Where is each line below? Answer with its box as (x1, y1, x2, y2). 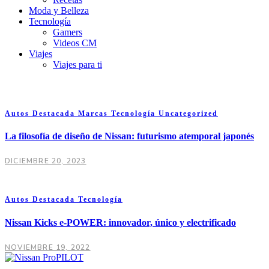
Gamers (53, 27, 82, 37)
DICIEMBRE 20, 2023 (5, 156, 86, 166)
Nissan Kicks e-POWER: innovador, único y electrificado (5, 217, 236, 228)
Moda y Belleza (29, 5, 89, 16)
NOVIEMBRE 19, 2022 (5, 242, 91, 252)
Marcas (78, 109, 111, 118)
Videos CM (53, 38, 97, 48)
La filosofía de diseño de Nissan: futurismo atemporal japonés (5, 131, 254, 142)
